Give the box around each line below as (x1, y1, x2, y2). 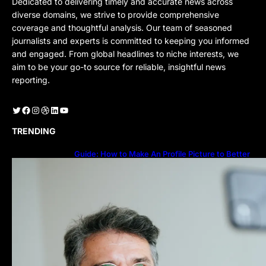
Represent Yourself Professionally (74, 157, 199, 167)
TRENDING (12, 125, 56, 136)
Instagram (30, 103, 39, 116)
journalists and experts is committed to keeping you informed (12, 35, 249, 46)
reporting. (12, 74, 50, 85)
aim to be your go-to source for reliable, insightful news (12, 61, 226, 72)
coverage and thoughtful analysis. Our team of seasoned (12, 22, 232, 33)
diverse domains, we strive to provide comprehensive (12, 9, 219, 20)
